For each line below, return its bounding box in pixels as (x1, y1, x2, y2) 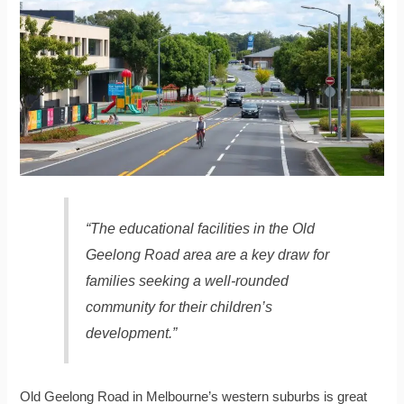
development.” (85, 324, 177, 341)
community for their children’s (85, 298, 272, 315)
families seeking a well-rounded (85, 271, 289, 289)
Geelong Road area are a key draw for (85, 245, 329, 262)
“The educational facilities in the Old (85, 219, 315, 236)
